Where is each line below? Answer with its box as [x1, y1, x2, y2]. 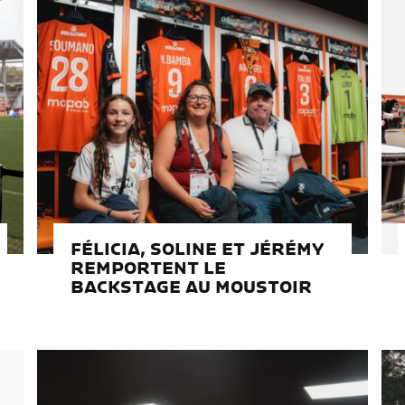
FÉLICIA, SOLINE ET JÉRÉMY [70, 241, 324, 259]
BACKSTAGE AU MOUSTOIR [70, 279, 312, 297]
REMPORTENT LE [70, 260, 226, 278]
